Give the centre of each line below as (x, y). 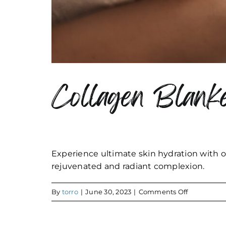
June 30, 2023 (108, 192)
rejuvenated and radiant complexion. (128, 166)
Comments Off (163, 192)
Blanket (201, 217)
